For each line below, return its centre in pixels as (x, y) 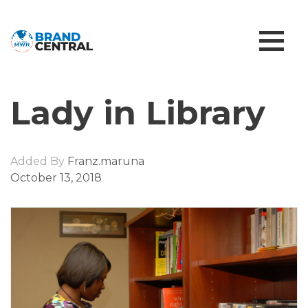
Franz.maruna (104, 161)
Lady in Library (138, 113)
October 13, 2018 (56, 178)
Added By (37, 161)
